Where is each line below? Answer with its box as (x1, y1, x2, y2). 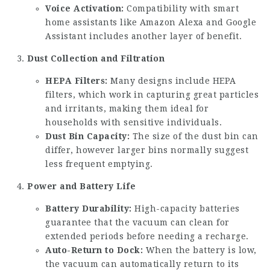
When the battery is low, (143, 245, 257, 255)
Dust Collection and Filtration (27, 53, 165, 63)
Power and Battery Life (27, 181, 136, 191)
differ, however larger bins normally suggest (45, 145, 248, 155)
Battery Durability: (45, 203, 132, 213)
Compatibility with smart (124, 3, 239, 13)
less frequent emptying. (45, 159, 153, 169)
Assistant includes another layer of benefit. (45, 31, 242, 41)
